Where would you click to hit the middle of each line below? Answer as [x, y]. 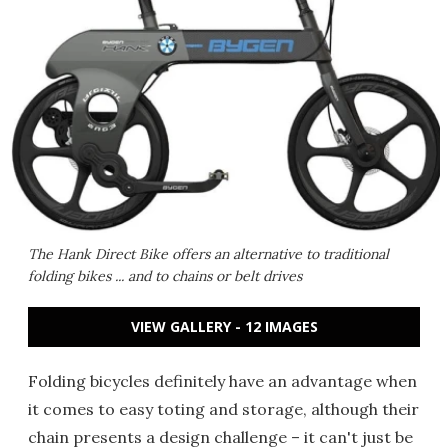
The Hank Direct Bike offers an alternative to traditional [208, 254]
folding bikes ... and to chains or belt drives [165, 276]
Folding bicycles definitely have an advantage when [222, 381]
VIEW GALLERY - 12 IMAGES [224, 326]
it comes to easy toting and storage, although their [223, 409]
